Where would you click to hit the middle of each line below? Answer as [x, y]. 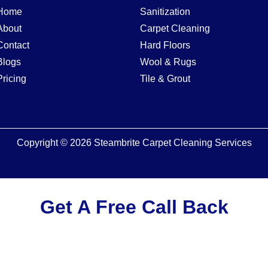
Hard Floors [165, 45]
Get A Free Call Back [134, 207]
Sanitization [165, 11]
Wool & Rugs [168, 62]
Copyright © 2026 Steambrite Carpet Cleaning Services [134, 142]
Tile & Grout [165, 78]
